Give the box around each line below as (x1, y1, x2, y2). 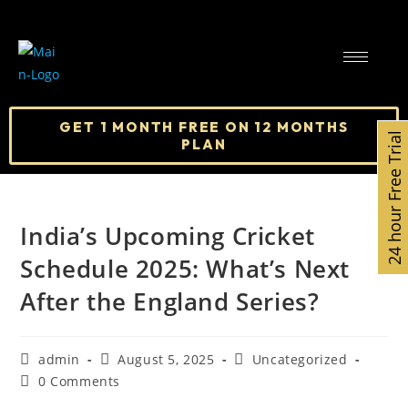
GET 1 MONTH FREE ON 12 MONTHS (59, 118, 349, 136)
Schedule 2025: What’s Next (20, 252, 351, 285)
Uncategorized (251, 351, 348, 368)
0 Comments (38, 372, 121, 390)
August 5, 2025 (117, 351, 215, 368)
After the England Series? (20, 285, 320, 318)
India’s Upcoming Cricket (20, 219, 315, 252)
